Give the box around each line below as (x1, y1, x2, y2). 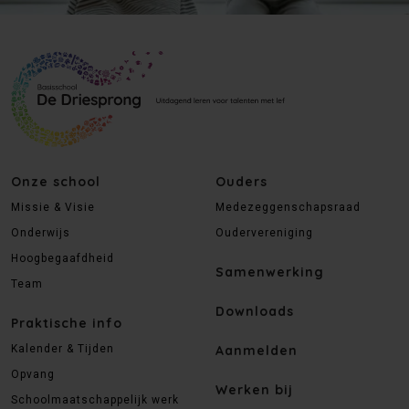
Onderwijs (11, 225, 70, 239)
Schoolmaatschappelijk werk (11, 393, 179, 406)
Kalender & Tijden (11, 341, 114, 355)
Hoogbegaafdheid (11, 251, 114, 265)
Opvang (11, 367, 55, 381)
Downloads (215, 302, 294, 320)
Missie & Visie (11, 200, 95, 214)
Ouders (215, 173, 267, 190)
